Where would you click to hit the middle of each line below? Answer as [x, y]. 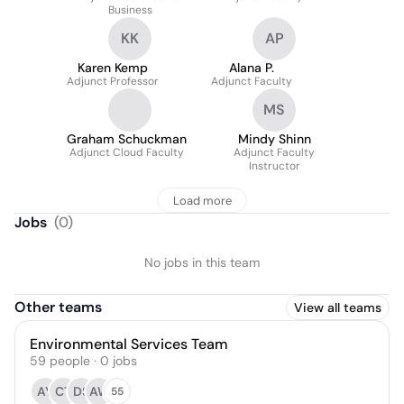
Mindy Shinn [274, 139]
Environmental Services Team [129, 344]
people [70, 361]
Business [130, 10]
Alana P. [252, 68]
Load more [202, 200]
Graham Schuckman [127, 139]
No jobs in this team [202, 262]
